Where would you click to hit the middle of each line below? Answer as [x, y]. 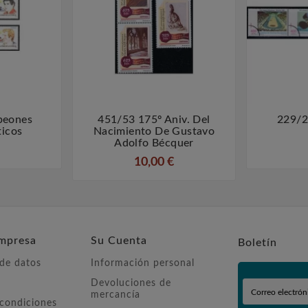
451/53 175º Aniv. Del [154, 120]
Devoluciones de [131, 284]
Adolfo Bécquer [154, 143]
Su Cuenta [119, 241]
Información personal [143, 264]
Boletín [257, 243]
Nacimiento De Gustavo [154, 132]
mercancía [115, 295]
